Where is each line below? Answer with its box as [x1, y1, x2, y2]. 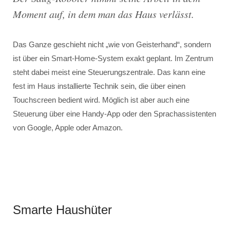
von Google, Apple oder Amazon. [13, 123, 123, 132]
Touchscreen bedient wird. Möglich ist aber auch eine [13, 95, 189, 104]
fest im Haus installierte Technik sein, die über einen [13, 82, 185, 90]
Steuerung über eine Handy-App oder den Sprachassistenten [13, 109, 216, 118]
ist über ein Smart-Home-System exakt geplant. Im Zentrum [13, 54, 214, 63]
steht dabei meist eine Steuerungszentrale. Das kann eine [13, 68, 205, 76]
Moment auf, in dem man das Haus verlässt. [13, 7, 194, 21]
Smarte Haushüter [13, 203, 112, 217]
